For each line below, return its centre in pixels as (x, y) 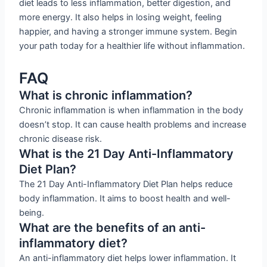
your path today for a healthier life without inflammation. (132, 46)
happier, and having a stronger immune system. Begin (128, 32)
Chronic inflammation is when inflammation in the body (131, 110)
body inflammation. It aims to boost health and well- (125, 198)
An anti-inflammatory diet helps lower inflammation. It (128, 258)
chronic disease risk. (61, 139)
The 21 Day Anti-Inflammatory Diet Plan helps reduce (126, 184)
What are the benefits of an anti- (113, 227)
